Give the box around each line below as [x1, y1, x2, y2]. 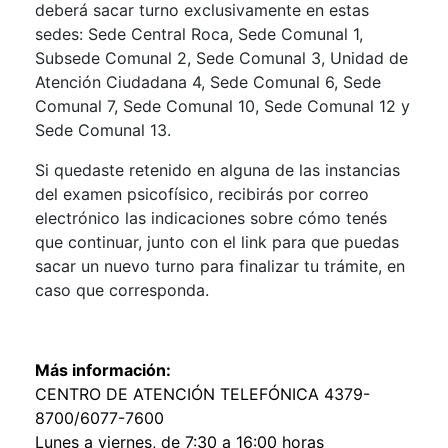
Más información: [35, 359, 171, 380]
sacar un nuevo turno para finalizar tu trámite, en [35, 255, 405, 276]
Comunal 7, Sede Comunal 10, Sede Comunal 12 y [35, 95, 410, 116]
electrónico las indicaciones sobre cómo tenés [35, 207, 387, 228]
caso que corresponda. [35, 279, 209, 300]
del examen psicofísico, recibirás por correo [35, 183, 369, 204]
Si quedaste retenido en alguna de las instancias [35, 159, 400, 180]
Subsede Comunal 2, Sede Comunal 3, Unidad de [35, 47, 408, 68]
